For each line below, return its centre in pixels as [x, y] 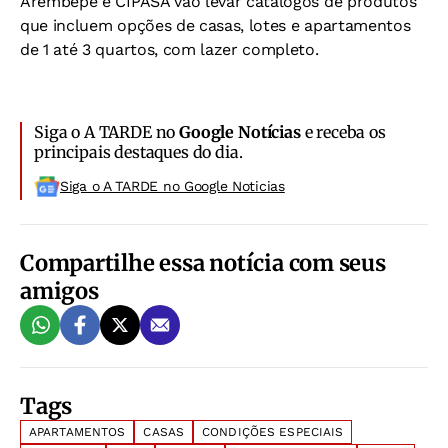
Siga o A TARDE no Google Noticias [172, 186]
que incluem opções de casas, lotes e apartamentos [215, 26]
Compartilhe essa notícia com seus [203, 263]
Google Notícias [240, 132]
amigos [59, 291]
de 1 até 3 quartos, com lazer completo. [169, 50]
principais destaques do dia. [138, 152]
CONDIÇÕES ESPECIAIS [273, 432]
